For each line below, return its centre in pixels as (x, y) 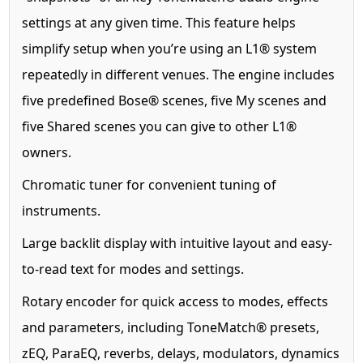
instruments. (62, 210)
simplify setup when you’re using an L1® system (170, 48)
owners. (47, 152)
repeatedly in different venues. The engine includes (179, 74)
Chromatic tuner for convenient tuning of (149, 184)
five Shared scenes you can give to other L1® (160, 126)
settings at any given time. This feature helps (159, 22)
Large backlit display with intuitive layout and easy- (177, 243)
